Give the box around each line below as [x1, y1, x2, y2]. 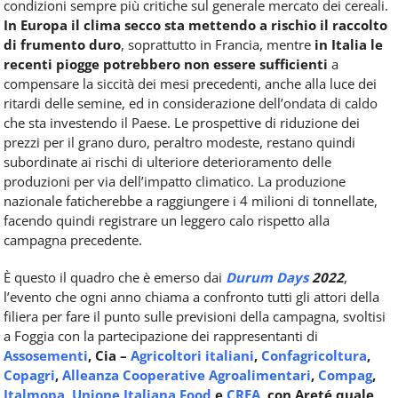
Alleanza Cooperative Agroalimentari [62, 366, 311, 385]
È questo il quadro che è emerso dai [4, 268, 226, 287]
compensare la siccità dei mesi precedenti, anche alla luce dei [4, 75, 377, 93]
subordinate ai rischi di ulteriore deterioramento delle [4, 153, 331, 171]
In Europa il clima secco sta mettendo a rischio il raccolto [4, 16, 387, 35]
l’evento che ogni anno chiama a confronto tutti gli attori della [4, 288, 379, 306]
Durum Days [226, 268, 308, 287]
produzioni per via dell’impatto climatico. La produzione [4, 172, 346, 191]
